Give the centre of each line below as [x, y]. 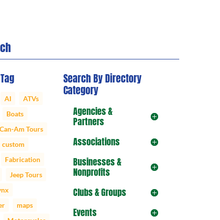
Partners [88, 122]
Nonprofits [91, 172]
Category [81, 90]
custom [13, 144]
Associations [96, 142]
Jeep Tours [26, 175]
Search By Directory [102, 79]
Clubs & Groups [99, 192]
